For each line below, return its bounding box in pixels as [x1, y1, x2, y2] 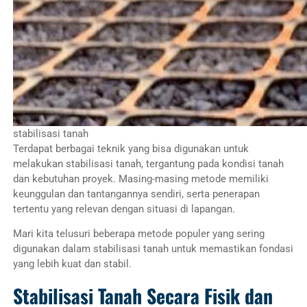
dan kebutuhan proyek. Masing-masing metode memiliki [12, 172, 269, 185]
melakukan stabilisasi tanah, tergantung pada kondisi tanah [12, 157, 284, 170]
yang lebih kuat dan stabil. [12, 258, 132, 271]
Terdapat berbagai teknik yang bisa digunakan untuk [12, 142, 249, 155]
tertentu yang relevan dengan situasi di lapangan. [12, 202, 235, 215]
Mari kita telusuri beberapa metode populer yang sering [12, 228, 265, 241]
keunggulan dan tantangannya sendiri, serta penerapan [12, 187, 260, 200]
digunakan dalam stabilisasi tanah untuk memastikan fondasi [12, 243, 293, 256]
